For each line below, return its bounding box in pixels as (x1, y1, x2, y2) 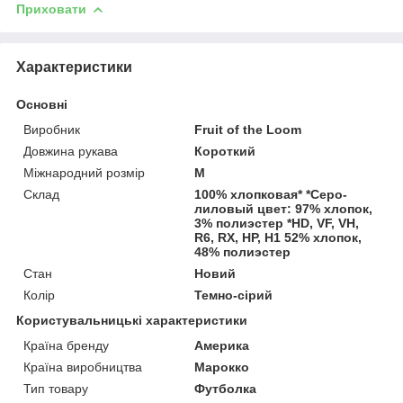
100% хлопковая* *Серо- (194, 187, 348, 202)
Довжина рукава (23, 144, 118, 159)
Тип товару (23, 381, 88, 397)
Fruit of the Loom (194, 122, 302, 138)
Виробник (23, 122, 80, 138)
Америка (194, 338, 250, 354)
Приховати (16, 2, 86, 17)
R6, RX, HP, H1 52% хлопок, (194, 230, 363, 246)
